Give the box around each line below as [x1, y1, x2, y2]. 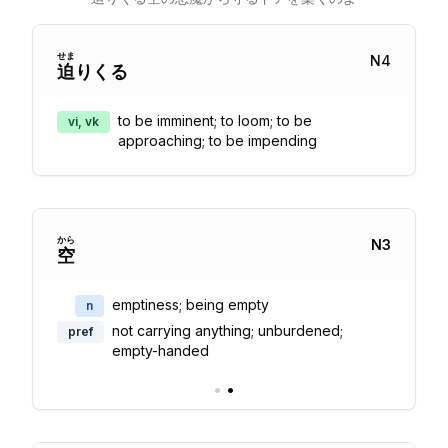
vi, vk [68, 114, 99, 129]
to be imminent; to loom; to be [118, 112, 312, 129]
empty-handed [112, 342, 209, 359]
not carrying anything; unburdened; [112, 322, 343, 339]
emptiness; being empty [112, 296, 269, 313]
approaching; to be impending [118, 132, 317, 149]
